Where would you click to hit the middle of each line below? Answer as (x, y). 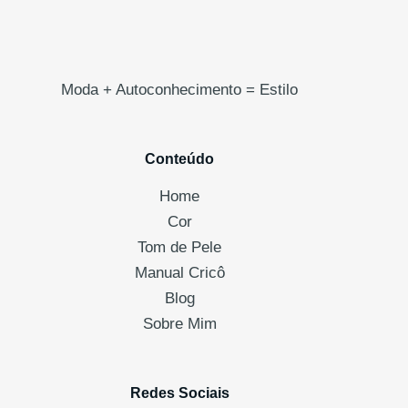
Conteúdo (180, 159)
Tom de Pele (180, 247)
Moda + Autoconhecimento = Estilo (180, 90)
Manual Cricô (179, 272)
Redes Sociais (179, 393)
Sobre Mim (179, 323)
